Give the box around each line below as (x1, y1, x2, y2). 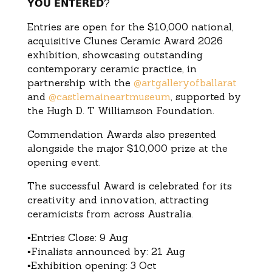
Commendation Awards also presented (27, 128, 216, 141)
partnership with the (27, 76, 134, 89)
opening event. (27, 156, 101, 169)
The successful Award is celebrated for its (27, 180, 232, 192)
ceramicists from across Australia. (27, 208, 193, 220)
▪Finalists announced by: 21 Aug (27, 245, 185, 258)
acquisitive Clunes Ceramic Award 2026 (27, 35, 223, 47)
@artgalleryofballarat (133, 76, 237, 89)
